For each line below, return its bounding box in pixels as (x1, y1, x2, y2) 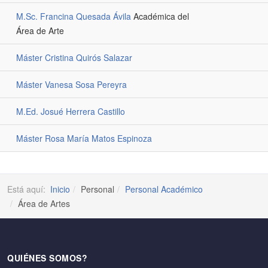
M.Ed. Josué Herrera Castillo (16, 105, 125, 117)
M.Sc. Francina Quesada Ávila (16, 10, 131, 22)
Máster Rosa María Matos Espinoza (16, 132, 152, 144)
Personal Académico (125, 183, 203, 195)
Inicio (50, 183, 70, 195)
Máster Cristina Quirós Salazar (16, 51, 132, 63)
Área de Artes (18, 197, 70, 209)
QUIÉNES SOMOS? (7, 252, 87, 264)
